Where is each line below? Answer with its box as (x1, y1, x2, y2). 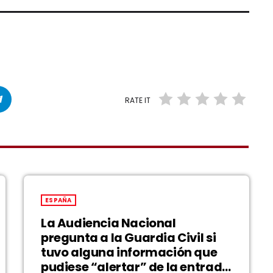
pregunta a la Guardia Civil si (41, 229, 216, 246)
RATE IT (125, 94, 151, 105)
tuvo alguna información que (41, 243, 218, 261)
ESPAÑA (45, 195, 72, 205)
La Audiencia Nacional (41, 214, 176, 232)
